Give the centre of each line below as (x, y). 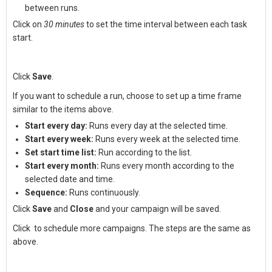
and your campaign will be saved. (157, 209)
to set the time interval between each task (166, 24)
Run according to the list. (144, 152)
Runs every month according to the (167, 166)
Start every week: (59, 139)
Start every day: (56, 126)
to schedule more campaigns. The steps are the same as (141, 228)
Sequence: (46, 192)
